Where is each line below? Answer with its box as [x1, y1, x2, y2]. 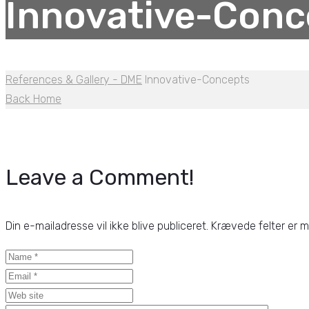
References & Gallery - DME [6, 72, 142, 86]
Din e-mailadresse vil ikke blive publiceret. [6, 219, 208, 232]
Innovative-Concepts [145, 72, 250, 86]
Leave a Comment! [6, 163, 194, 190]
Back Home [6, 92, 61, 106]
